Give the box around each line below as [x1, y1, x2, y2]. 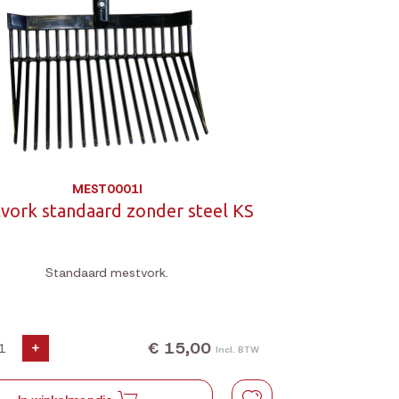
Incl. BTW [216, 343, 259, 355]
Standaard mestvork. [45, 265, 169, 281]
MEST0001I [71, 181, 142, 197]
